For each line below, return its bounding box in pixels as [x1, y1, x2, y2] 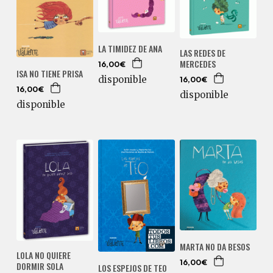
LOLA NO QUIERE [16, 248, 71, 261]
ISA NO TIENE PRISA [16, 67, 83, 80]
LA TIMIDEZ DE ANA [97, 42, 162, 55]
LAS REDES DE [179, 46, 225, 60]
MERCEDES [179, 57, 216, 71]
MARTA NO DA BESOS [179, 239, 250, 253]
